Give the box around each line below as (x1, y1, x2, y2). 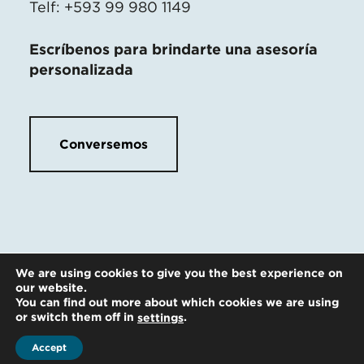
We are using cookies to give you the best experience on (15, 266, 343, 279)
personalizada (29, 60, 133, 78)
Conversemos (59, 136, 148, 152)
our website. (15, 280, 87, 294)
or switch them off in (15, 310, 137, 323)
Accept (32, 341, 67, 353)
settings (137, 311, 184, 324)
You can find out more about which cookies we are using (15, 295, 339, 309)
